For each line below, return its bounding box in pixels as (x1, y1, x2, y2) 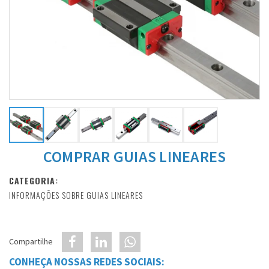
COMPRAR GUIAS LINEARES (43, 147, 226, 166)
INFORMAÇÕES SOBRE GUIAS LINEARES (9, 189, 143, 201)
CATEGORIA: (9, 174, 58, 187)
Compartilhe (9, 236, 53, 247)
